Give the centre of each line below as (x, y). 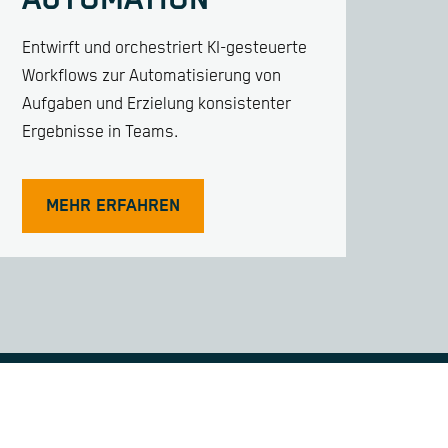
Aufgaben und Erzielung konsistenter (156, 104)
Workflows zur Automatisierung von (151, 76)
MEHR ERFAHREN (113, 206)
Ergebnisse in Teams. (100, 132)
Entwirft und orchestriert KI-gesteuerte (164, 48)
